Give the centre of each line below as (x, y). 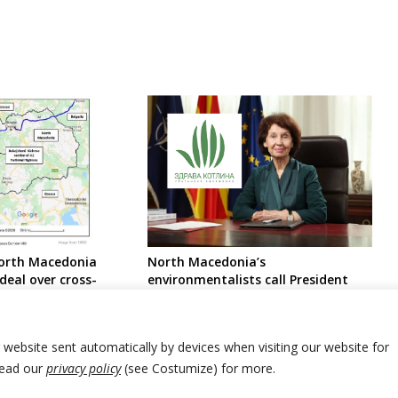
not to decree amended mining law (256, 298)
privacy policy (84, 368)
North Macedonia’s (206, 262)
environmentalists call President (247, 280)
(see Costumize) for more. (198, 368)
